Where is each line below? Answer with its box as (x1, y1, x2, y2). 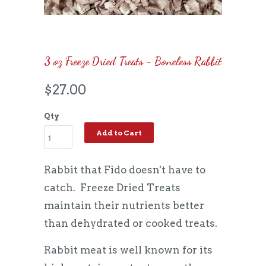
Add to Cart (96, 128, 142, 137)
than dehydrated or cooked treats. (44, 217, 222, 229)
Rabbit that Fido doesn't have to (44, 164, 205, 176)
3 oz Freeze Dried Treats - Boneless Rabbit (44, 55, 221, 68)
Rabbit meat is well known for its (44, 244, 213, 256)
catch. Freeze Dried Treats (44, 182, 180, 194)
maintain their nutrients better (44, 199, 204, 211)
